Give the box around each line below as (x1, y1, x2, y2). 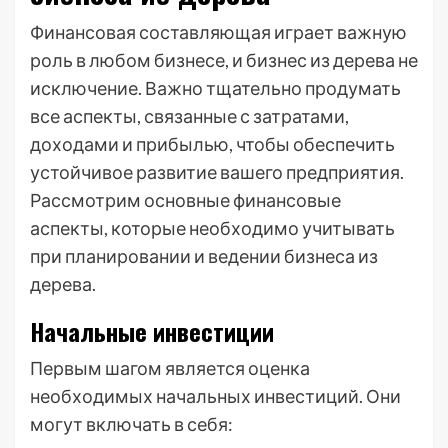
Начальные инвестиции (30, 313, 274, 349)
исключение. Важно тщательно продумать (30, 77, 401, 99)
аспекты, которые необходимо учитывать (30, 217, 395, 239)
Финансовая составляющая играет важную (30, 21, 407, 43)
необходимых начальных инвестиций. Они (30, 385, 401, 407)
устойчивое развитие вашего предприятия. (30, 161, 404, 183)
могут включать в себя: (30, 413, 233, 435)
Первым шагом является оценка (30, 357, 310, 379)
